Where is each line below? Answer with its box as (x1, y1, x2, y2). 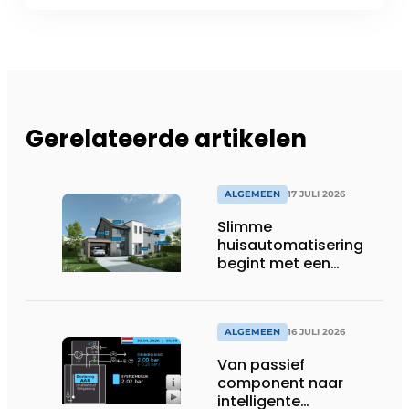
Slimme (217, 215, 272, 237)
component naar (217, 372, 343, 394)
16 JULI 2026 (288, 326, 345, 339)
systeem (217, 288, 281, 310)
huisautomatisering (217, 234, 363, 256)
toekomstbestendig (217, 270, 366, 292)
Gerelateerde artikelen (26, 121, 307, 155)
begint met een (217, 252, 330, 274)
